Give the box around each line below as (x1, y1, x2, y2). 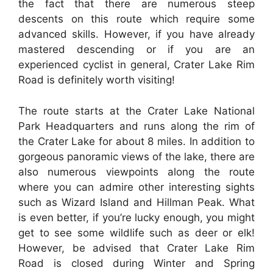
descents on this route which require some (18, 13, 255, 26)
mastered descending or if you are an (18, 43, 255, 56)
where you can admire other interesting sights (18, 180, 255, 193)
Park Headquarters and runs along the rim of (18, 119, 255, 132)
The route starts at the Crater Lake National (18, 104, 255, 117)
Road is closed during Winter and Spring (18, 257, 255, 269)
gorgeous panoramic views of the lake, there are (18, 150, 255, 163)
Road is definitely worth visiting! (18, 74, 175, 87)
